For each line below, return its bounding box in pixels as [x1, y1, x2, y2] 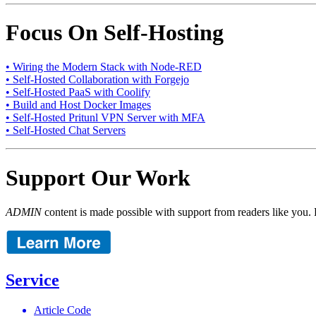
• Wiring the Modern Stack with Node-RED [6, 61, 202, 73]
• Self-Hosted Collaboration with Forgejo [6, 73, 189, 86]
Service [6, 271, 59, 290]
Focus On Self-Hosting [6, 20, 224, 46]
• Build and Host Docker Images [6, 99, 151, 111]
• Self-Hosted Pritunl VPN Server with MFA [6, 111, 205, 124]
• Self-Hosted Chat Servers [6, 124, 126, 137]
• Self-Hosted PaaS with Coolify [6, 86, 150, 99]
